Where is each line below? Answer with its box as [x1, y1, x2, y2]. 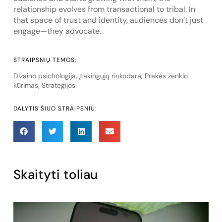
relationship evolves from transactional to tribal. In [13, 4, 195, 15]
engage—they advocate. [13, 26, 101, 37]
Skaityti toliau [13, 166, 98, 183]
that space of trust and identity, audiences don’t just [13, 15, 203, 26]
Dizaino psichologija [13, 71, 76, 80]
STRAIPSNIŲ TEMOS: [13, 55, 76, 64]
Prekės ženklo [144, 71, 188, 80]
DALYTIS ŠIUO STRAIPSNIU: [13, 104, 97, 112]
